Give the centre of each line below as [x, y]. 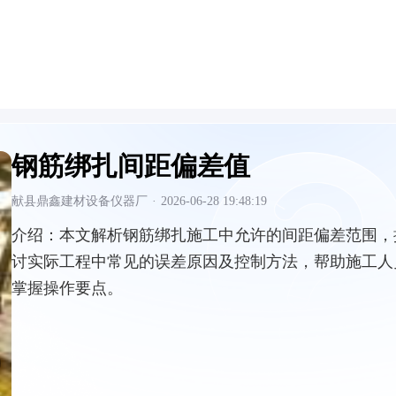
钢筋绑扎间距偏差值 [131, 166]
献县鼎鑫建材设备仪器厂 [80, 201]
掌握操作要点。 [67, 288]
